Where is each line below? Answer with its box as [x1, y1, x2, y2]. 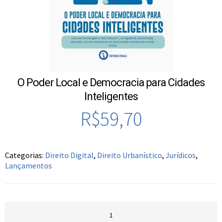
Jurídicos [166, 150, 196, 161]
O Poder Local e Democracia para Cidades [17, 76, 205, 89]
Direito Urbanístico [97, 150, 162, 161]
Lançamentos [5, 161, 52, 171]
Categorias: [5, 150, 45, 161]
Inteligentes [84, 90, 138, 103]
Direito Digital [45, 150, 94, 161]
